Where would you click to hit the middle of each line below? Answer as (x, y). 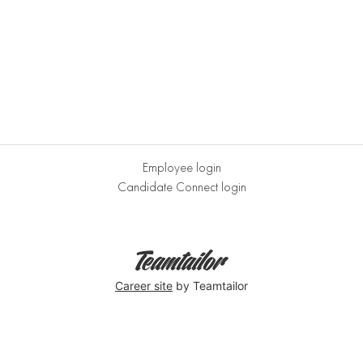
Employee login (181, 168)
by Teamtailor (210, 285)
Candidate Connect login (181, 187)
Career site (144, 285)
